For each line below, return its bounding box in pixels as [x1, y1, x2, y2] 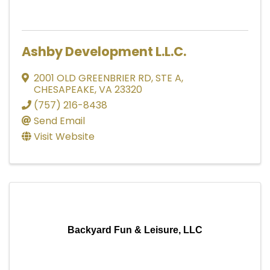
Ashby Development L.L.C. [22, 42, 186, 60]
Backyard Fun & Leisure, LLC [67, 224, 202, 235]
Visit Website [34, 129, 95, 143]
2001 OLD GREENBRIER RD [34, 71, 151, 85]
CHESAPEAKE [34, 82, 95, 96]
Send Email [34, 113, 85, 128]
